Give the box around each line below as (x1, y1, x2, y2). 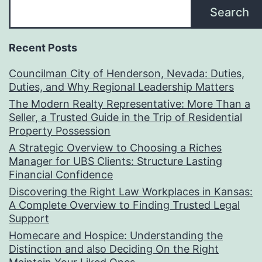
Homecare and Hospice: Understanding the (9, 229, 223, 242)
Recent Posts (9, 42, 77, 54)
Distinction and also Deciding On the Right (9, 243, 219, 256)
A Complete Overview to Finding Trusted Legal (9, 199, 240, 212)
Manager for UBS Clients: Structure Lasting (9, 155, 222, 168)
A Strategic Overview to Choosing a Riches (9, 142, 222, 154)
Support (9, 212, 49, 225)
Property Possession (9, 125, 111, 137)
